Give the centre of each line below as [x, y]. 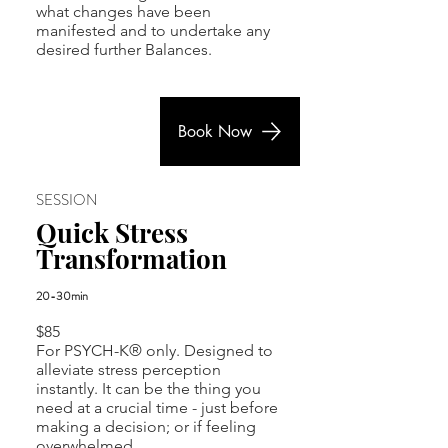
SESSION [67, 200]
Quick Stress [112, 232]
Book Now [214, 131]
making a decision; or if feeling [146, 426]
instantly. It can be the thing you [148, 388]
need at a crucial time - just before [157, 407]
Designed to [228, 350]
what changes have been [123, 11]
